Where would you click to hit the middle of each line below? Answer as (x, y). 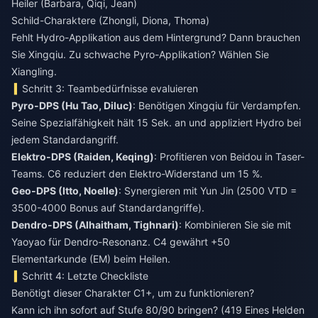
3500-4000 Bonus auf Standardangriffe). (108, 208)
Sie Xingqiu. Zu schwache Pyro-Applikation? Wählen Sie (140, 54)
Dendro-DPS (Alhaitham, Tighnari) (95, 225)
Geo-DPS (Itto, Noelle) (65, 191)
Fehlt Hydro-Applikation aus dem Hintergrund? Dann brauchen (156, 37)
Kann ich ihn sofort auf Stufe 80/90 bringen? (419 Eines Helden (158, 310)
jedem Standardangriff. (65, 139)
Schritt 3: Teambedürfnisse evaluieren (110, 88)
